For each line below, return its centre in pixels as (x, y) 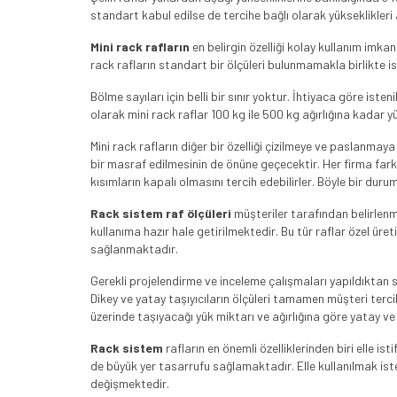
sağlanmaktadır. (134, 248)
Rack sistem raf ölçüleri (161, 213)
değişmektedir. (130, 383)
